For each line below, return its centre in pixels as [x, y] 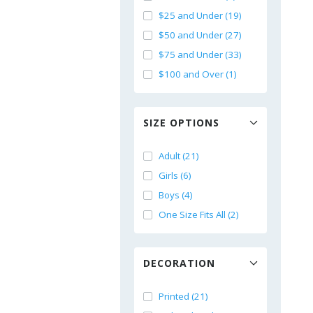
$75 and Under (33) [200, 54]
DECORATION [179, 263]
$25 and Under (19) [200, 15]
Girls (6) [175, 175]
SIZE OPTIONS [181, 123]
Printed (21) [183, 296]
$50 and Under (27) [200, 35]
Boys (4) [176, 195]
